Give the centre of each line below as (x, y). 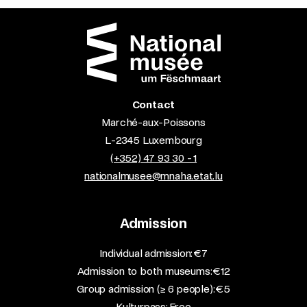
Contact (153, 105)
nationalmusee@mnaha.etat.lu (153, 176)
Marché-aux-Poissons (153, 122)
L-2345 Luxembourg (153, 140)
